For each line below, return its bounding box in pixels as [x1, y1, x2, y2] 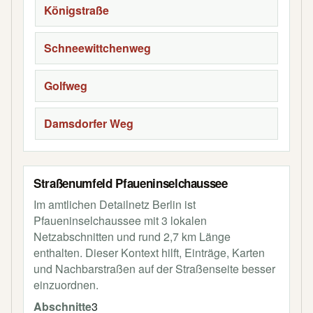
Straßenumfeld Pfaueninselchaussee [34, 175, 228, 191]
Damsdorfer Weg [44, 115, 133, 131]
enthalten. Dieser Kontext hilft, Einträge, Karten [34, 245, 265, 261]
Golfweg [44, 78, 87, 94]
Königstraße [44, 2, 109, 18]
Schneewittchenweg [44, 40, 151, 56]
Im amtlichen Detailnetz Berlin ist [34, 196, 196, 212]
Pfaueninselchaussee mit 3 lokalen [34, 212, 207, 228]
